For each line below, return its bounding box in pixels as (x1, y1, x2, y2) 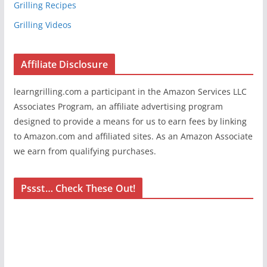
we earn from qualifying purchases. (13, 145, 156, 157)
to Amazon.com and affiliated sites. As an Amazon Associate (13, 130, 253, 142)
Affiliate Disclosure (20, 57, 108, 71)
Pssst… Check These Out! (20, 181, 136, 195)
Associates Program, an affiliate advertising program (13, 100, 223, 112)
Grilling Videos (13, 18, 72, 30)
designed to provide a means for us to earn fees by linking (13, 115, 247, 127)
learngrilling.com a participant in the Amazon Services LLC (13, 85, 247, 97)
